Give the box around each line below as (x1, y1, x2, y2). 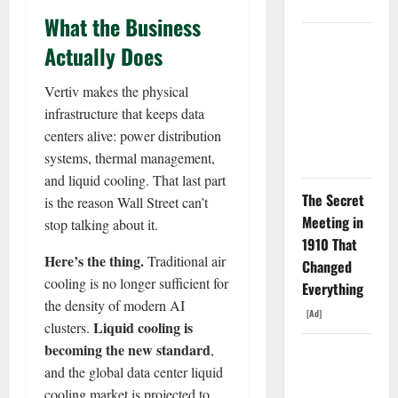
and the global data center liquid (44, 362, 223, 381)
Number (301, 123, 347, 144)
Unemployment (301, 56, 389, 77)
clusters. (44, 317, 93, 337)
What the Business (44, 10, 201, 43)
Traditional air (144, 251, 226, 270)
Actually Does (44, 39, 163, 72)
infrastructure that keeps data (44, 103, 204, 123)
